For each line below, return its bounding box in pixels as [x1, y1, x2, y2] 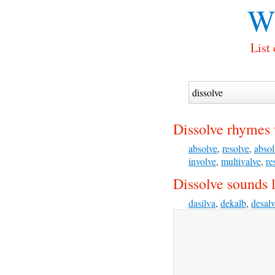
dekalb [220, 196, 246, 209]
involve [188, 155, 216, 168]
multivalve [221, 155, 261, 168]
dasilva [188, 196, 215, 209]
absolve [188, 142, 217, 155]
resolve [222, 142, 249, 155]
